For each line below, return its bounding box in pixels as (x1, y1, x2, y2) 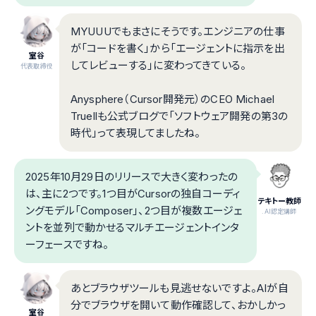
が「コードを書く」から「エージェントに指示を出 (71, 41, 285, 55)
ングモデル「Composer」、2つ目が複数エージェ (25, 203, 243, 217)
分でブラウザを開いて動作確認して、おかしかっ (71, 298, 286, 312)
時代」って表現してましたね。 (71, 126, 201, 140)
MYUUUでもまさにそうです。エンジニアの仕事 (71, 24, 285, 38)
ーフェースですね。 (25, 237, 109, 251)
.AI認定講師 (262, 207, 297, 215)
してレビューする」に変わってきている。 (71, 58, 247, 72)
